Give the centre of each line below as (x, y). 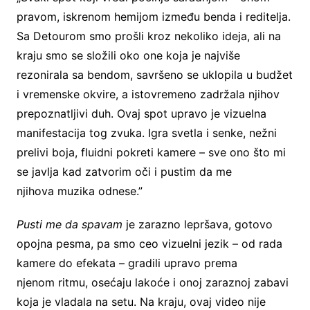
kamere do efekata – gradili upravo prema (127, 263)
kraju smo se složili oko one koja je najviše (128, 56)
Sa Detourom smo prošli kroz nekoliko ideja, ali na (148, 36)
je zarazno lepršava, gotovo (197, 225)
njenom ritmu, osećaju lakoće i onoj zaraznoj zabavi (152, 283)
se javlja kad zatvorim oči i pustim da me (124, 172)
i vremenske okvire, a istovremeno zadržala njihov (148, 94)
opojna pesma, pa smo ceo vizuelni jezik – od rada (149, 244)
